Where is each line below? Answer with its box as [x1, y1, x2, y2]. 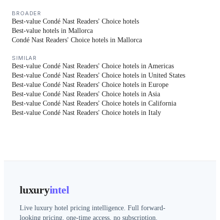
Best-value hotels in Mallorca [12, 27, 93, 34]
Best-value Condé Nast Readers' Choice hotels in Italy [12, 109, 161, 116]
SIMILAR [12, 54, 37, 61]
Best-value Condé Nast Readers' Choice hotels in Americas [12, 62, 174, 70]
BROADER [12, 9, 42, 17]
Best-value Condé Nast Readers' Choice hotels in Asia [12, 90, 160, 98]
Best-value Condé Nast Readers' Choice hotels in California [12, 99, 176, 107]
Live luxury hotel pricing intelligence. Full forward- [20, 204, 165, 212]
